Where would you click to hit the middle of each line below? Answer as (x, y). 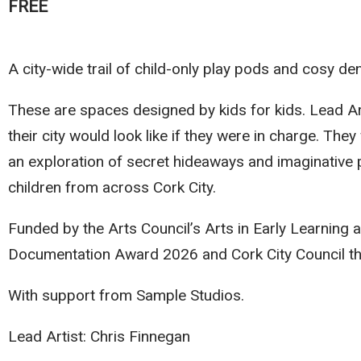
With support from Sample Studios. (126, 296)
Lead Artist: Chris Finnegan (99, 337)
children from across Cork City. (112, 187)
